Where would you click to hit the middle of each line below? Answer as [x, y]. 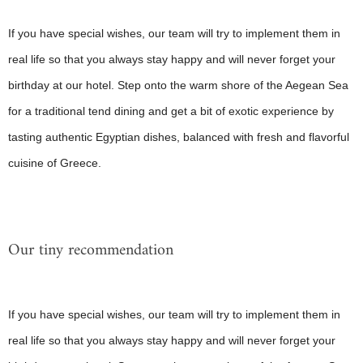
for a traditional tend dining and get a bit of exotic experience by [171, 111]
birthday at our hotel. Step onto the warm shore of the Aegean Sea [178, 85]
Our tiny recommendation [91, 251]
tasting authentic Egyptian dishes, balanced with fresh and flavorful [179, 137]
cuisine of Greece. [55, 163]
